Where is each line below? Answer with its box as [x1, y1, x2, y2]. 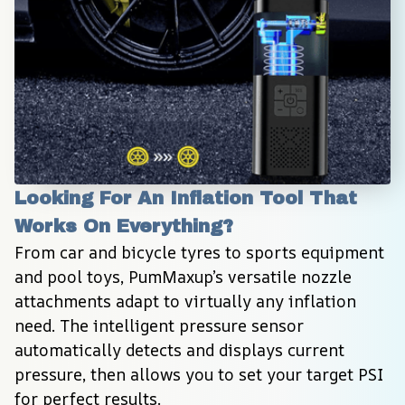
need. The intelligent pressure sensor [14, 314, 304, 336]
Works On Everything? [14, 215, 233, 236]
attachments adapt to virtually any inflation [14, 289, 356, 312]
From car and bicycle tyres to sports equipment [14, 240, 384, 263]
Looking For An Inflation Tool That [14, 187, 357, 208]
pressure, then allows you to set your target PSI [14, 363, 383, 385]
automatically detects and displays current [14, 338, 344, 361]
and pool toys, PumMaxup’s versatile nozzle [14, 265, 352, 287]
